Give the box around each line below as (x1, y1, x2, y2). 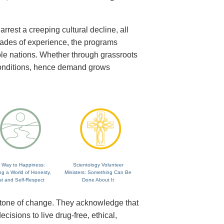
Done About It (82, 177, 114, 183)
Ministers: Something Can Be (64, 169, 131, 175)
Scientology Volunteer (72, 162, 123, 168)
